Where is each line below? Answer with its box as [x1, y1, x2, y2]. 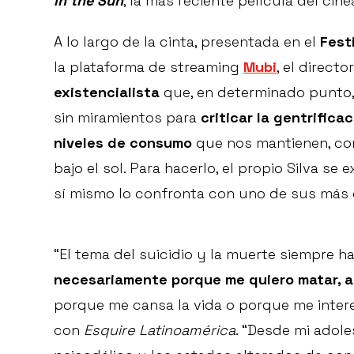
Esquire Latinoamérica [84, 321, 235, 340]
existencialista [54, 83, 160, 102]
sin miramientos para [54, 108, 201, 127]
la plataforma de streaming [54, 58, 243, 77]
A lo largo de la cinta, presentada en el [54, 32, 320, 51]
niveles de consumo [54, 134, 192, 153]
